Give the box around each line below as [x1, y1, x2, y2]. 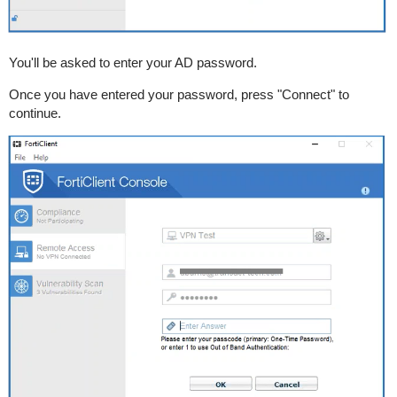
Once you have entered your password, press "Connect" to [8, 87, 349, 103]
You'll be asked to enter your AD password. [8, 55, 261, 71]
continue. [8, 105, 65, 121]
